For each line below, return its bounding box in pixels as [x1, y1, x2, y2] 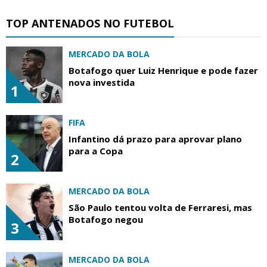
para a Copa [69, 145, 123, 157]
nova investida [69, 76, 135, 89]
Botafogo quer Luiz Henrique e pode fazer [69, 64, 258, 77]
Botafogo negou [69, 213, 143, 226]
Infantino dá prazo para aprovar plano [69, 133, 242, 145]
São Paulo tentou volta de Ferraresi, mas [69, 201, 252, 214]
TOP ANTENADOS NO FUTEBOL [6, 16, 174, 31]
